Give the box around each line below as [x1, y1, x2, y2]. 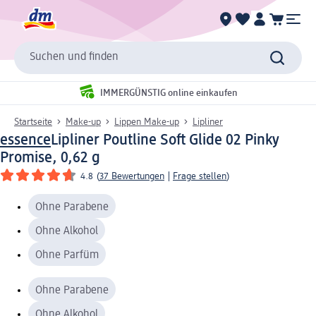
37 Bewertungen [99, 171, 164, 181]
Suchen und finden [30, 51, 119, 63]
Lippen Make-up [114, 116, 179, 127]
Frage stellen [173, 171, 226, 181]
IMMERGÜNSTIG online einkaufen [100, 88, 238, 99]
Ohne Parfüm [35, 249, 99, 261]
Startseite [14, 116, 52, 127]
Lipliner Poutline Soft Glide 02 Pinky [51, 132, 279, 148]
